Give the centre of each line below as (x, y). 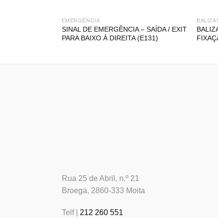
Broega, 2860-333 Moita (103, 190)
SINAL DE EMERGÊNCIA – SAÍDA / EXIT (124, 29)
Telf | (71, 213)
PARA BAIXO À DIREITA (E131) (110, 38)
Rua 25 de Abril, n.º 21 (100, 178)
